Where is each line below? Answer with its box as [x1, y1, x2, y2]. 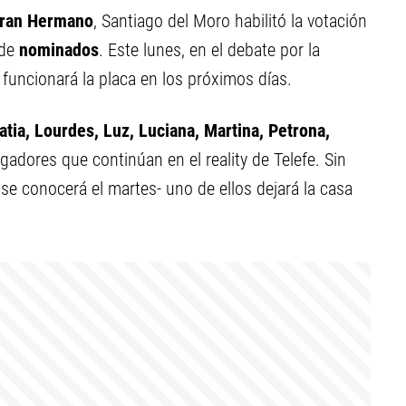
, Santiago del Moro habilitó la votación [93, 10, 367, 32]
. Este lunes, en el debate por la [99, 39, 320, 61]
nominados [19, 39, 99, 61]
